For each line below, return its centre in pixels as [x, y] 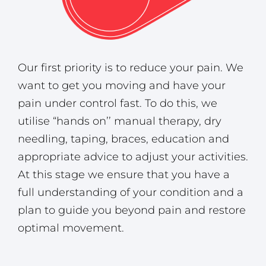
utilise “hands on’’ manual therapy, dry [120, 121]
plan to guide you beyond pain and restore [132, 210]
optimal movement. [71, 228]
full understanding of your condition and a [131, 192]
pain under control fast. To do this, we [118, 103]
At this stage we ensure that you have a [124, 174]
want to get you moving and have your [122, 85]
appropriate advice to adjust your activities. [133, 156]
